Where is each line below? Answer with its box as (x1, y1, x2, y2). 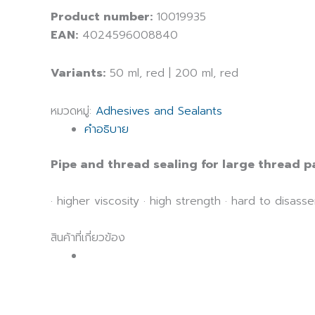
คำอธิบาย (84, 121, 129, 139)
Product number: (51, 8, 153, 26)
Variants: (51, 65, 105, 82)
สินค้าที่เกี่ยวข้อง (51, 229, 125, 246)
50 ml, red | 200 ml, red (105, 65, 238, 82)
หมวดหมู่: (51, 103, 96, 120)
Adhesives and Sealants (96, 103, 222, 120)
